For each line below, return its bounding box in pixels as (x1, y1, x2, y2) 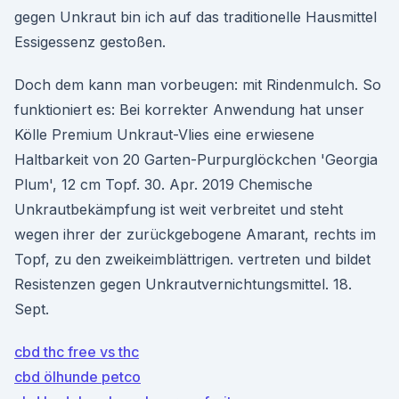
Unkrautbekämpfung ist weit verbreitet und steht (14, 200, 343, 218)
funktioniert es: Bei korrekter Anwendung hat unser (14, 101, 364, 118)
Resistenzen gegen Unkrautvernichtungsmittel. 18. (14, 275, 352, 293)
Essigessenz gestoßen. (14, 33, 166, 51)
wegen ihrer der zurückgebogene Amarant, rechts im (14, 225, 376, 243)
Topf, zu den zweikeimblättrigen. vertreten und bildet (14, 250, 370, 268)
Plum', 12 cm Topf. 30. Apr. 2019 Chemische (14, 175, 313, 193)
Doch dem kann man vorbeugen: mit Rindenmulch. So (14, 76, 381, 94)
